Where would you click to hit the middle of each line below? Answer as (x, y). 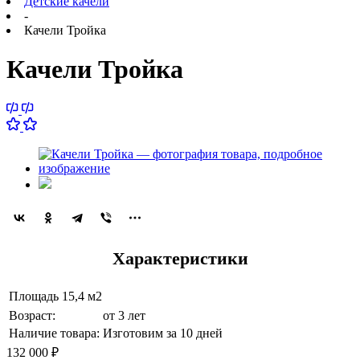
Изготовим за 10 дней (163, 333)
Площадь (34, 296)
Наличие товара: (54, 333)
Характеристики (180, 258)
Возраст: (32, 315)
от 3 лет (124, 315)
